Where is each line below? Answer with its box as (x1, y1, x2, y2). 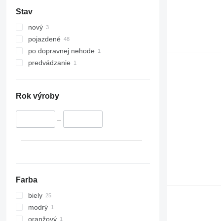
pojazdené (28, 35, 61, 43)
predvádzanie (28, 59, 71, 67)
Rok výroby (15, 92, 59, 101)
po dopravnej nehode (28, 47, 95, 55)
